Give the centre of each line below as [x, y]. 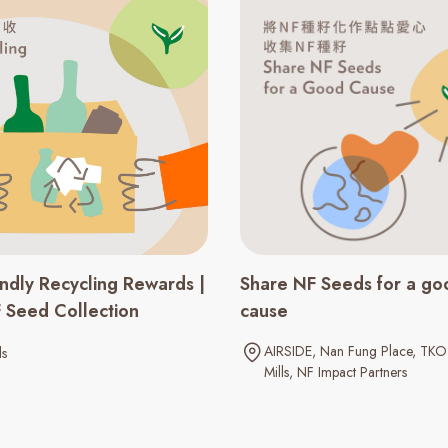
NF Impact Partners [352, 372]
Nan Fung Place [366, 351]
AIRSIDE [288, 351]
